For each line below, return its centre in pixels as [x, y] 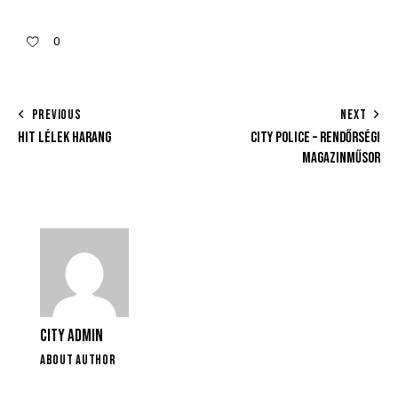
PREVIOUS [56, 115]
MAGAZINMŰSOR [341, 158]
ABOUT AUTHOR [78, 361]
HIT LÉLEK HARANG [64, 137]
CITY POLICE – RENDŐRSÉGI [315, 137]
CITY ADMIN [72, 337]
